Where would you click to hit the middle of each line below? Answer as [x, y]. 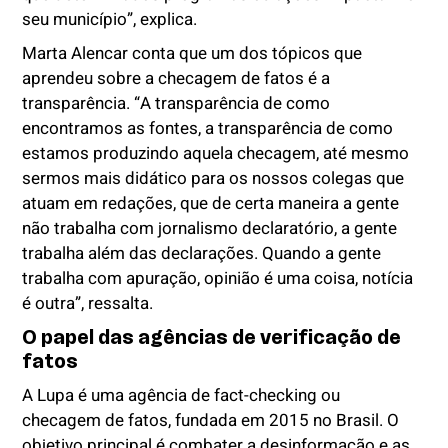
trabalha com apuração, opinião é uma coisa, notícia [218, 279]
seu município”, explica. [112, 20]
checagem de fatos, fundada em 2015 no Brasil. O [211, 421]
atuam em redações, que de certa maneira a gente [211, 204]
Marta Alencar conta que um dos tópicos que [192, 54]
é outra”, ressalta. [90, 304]
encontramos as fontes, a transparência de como [208, 129]
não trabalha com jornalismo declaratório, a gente [210, 229]
